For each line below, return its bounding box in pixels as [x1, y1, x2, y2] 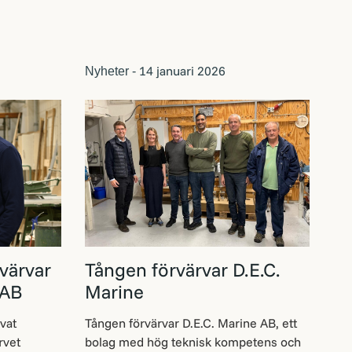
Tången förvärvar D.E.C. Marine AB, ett [84, 315, 297, 331]
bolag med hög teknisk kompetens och [84, 334, 301, 350]
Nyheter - [84, 64, 136, 78]
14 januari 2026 [135, 63, 225, 79]
